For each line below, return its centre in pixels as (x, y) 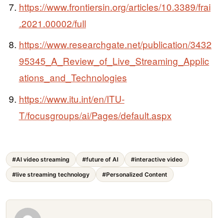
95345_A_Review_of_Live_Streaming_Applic (114, 61)
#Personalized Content (135, 175)
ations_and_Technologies (73, 77)
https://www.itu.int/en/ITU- (72, 98)
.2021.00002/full (52, 23)
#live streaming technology (51, 175)
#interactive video (157, 160)
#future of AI (100, 160)
